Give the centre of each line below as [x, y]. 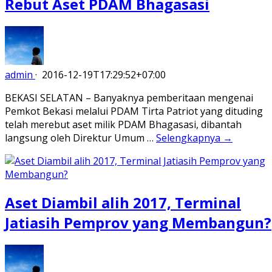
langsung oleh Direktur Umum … [80, 138]
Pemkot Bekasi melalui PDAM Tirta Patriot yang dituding [134, 111]
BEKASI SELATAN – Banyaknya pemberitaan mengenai [129, 97]
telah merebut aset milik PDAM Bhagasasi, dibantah [123, 124]
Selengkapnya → [194, 138]
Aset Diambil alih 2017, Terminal [123, 203]
